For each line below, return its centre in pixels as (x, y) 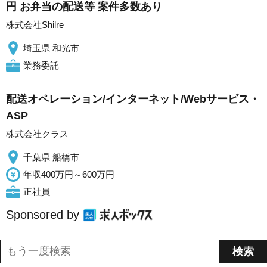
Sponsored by (43, 215)
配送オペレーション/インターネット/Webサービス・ (133, 99)
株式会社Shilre (35, 25)
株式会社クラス (37, 134)
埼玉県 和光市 (51, 48)
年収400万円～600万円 (69, 174)
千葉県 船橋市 (51, 157)
